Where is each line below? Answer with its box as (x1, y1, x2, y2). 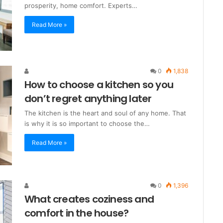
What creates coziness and (24, 192, 154, 206)
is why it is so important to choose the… (24, 119, 150, 128)
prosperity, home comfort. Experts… (24, 1, 137, 10)
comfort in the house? (24, 206, 129, 220)
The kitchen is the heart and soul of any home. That (24, 109, 186, 117)
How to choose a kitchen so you (24, 78, 173, 92)
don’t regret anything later (24, 92, 152, 106)
